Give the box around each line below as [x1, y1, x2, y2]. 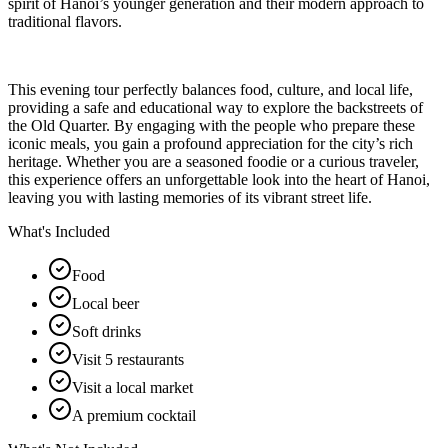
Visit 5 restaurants [72, 350, 184, 368]
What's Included [8, 222, 110, 240]
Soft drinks [72, 322, 141, 340]
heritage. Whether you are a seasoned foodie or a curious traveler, [8, 152, 419, 170]
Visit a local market [72, 378, 193, 396]
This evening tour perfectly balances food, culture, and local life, [8, 80, 413, 98]
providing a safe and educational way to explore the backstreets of [8, 98, 423, 116]
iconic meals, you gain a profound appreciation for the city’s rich [8, 134, 413, 152]
